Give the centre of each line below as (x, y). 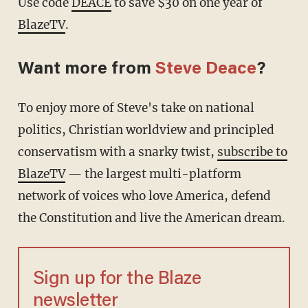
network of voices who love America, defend (144, 196)
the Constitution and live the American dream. (151, 218)
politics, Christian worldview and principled (146, 130)
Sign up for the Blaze (117, 280)
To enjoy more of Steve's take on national (22, 108)
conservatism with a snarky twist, (117, 152)
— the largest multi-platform (153, 174)
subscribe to (252, 152)
